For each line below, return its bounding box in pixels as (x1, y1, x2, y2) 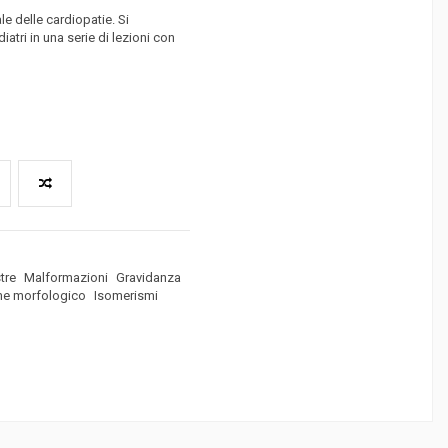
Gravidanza (116, 269, 182, 285)
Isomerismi (94, 287, 159, 303)
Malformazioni (24, 269, 109, 285)
